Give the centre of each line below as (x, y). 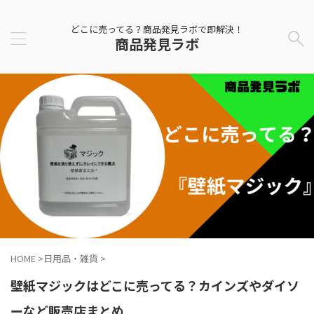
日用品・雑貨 (71, 259)
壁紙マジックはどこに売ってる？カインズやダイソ (155, 286)
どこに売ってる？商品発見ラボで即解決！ (157, 29)
